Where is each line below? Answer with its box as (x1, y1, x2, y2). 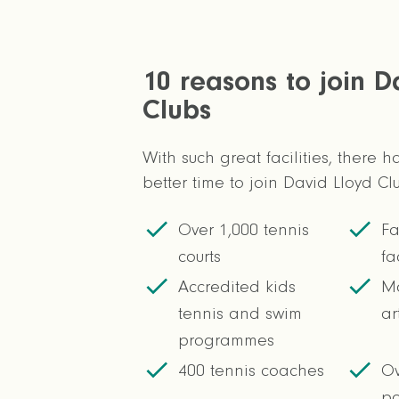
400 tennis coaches (178, 360, 324, 380)
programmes (178, 330, 274, 350)
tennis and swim (178, 303, 302, 323)
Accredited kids (178, 276, 296, 297)
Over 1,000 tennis (178, 219, 309, 240)
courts (178, 246, 221, 266)
